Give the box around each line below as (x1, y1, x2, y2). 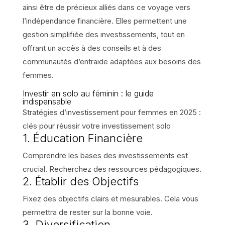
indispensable (22, 96, 71, 106)
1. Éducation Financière (22, 131, 143, 145)
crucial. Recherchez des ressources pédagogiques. (22, 164, 201, 174)
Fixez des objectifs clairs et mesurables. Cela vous (22, 193, 198, 203)
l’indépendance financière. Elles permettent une (22, 16, 187, 26)
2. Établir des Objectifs (22, 174, 139, 188)
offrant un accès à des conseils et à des (22, 43, 161, 53)
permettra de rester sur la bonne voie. (22, 207, 153, 217)
